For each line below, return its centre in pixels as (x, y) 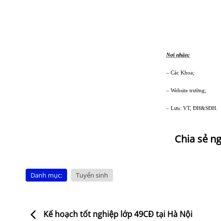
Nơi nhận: (178, 55)
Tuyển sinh (92, 175)
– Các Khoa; (181, 73)
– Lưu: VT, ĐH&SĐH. (192, 108)
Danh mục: (46, 175)
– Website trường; (186, 91)
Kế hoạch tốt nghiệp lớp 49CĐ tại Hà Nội (117, 214)
